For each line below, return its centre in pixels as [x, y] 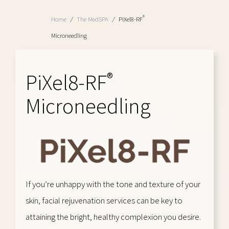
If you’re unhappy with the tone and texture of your [113, 184]
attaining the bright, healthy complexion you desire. [113, 216]
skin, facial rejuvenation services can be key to [104, 200]
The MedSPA [93, 19]
